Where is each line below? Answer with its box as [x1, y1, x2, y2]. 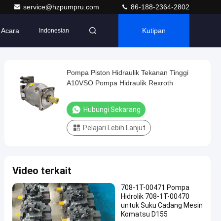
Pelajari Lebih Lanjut [83, 124, 146, 132]
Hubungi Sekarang [83, 106, 141, 113]
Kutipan [142, 27, 166, 35]
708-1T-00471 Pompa [121, 184, 189, 191]
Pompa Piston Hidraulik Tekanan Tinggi [67, 69, 188, 76]
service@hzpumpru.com [23, 3, 101, 11]
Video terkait [12, 165, 72, 177]
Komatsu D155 [121, 210, 168, 218]
